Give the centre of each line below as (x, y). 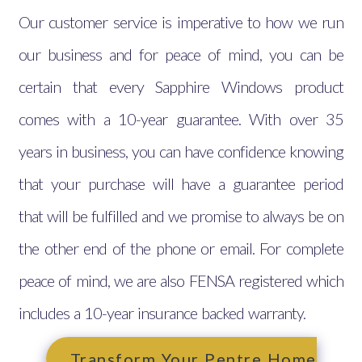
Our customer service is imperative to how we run (181, 22)
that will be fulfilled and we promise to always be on (181, 216)
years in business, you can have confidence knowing (181, 151)
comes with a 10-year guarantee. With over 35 (181, 119)
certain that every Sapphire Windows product (181, 86)
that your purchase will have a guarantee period (181, 183)
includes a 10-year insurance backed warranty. (162, 313)
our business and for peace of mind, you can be (181, 54)
